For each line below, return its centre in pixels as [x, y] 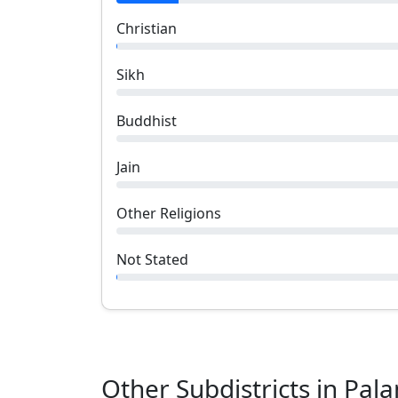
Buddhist [147, 121]
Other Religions [169, 213]
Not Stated [152, 259]
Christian [147, 28]
